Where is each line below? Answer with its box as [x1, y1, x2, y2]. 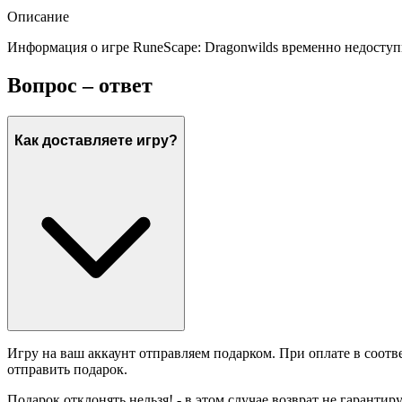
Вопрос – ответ [7, 74, 153, 98]
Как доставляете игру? [14, 132, 178, 148]
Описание [7, 9, 69, 25]
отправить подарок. [7, 362, 127, 378]
